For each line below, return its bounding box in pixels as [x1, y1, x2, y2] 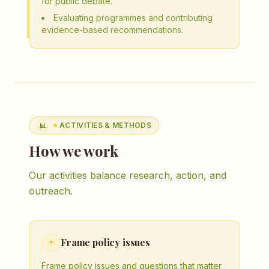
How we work [29, 141, 118, 160]
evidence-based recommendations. [41, 25, 183, 35]
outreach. [29, 185, 73, 197]
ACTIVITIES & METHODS [59, 121, 151, 130]
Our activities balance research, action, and [29, 169, 226, 181]
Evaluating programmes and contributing [53, 13, 213, 23]
